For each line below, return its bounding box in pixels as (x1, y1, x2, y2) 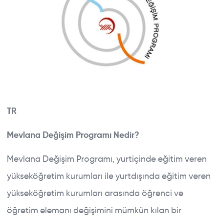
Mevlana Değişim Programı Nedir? (7, 129, 139, 140)
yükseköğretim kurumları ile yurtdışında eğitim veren (7, 170, 211, 181)
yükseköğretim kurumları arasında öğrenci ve (7, 187, 183, 198)
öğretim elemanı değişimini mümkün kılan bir (7, 204, 181, 216)
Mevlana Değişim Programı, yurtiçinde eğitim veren (7, 153, 207, 164)
